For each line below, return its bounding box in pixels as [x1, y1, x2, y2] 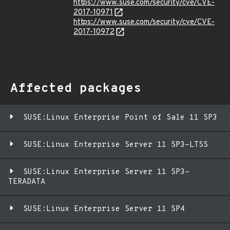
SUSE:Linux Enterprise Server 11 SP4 [23, 204, 185, 214]
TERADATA [8, 177, 45, 187]
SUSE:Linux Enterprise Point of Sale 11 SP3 [23, 113, 217, 123]
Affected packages [10, 81, 141, 97]
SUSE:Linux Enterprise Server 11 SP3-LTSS [23, 140, 208, 150]
